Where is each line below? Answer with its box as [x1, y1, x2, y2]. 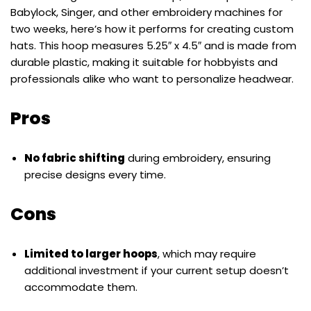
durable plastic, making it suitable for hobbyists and [10, 55, 278, 70]
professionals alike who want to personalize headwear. [10, 72, 294, 87]
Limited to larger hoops [24, 246, 158, 262]
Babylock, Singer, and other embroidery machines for [10, 5, 283, 20]
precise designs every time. [24, 167, 166, 183]
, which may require [158, 246, 256, 262]
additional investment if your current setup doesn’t [24, 263, 289, 278]
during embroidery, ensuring [125, 151, 271, 166]
